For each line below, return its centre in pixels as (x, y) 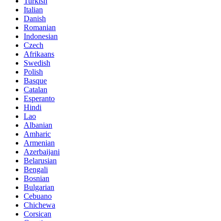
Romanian (40, 27)
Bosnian (37, 178)
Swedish (37, 63)
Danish (35, 18)
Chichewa (39, 205)
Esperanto (39, 98)
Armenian (39, 143)
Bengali (36, 169)
